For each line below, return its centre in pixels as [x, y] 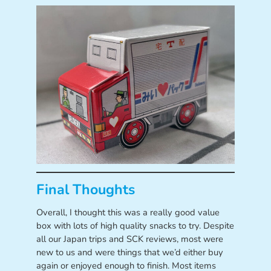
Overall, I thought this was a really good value [128, 213]
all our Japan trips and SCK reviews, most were [129, 239]
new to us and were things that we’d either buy [129, 253]
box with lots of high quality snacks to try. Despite [135, 226]
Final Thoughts [85, 189]
